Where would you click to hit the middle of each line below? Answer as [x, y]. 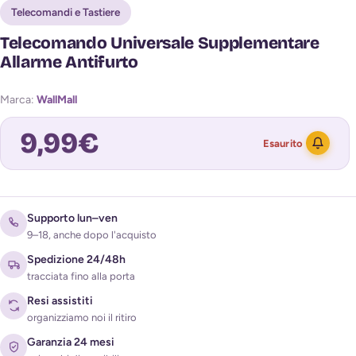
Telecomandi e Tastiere [66, 12]
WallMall [57, 99]
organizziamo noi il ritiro [82, 317]
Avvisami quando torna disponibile [114, 203]
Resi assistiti [60, 300]
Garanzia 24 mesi [71, 342]
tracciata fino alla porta [81, 276]
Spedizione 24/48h [76, 259]
